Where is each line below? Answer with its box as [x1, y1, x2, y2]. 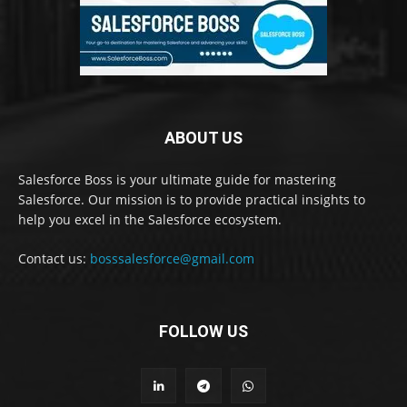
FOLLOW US [159, 321, 248, 341]
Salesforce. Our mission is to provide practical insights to [18, 190, 365, 208]
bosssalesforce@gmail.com [90, 249, 254, 267]
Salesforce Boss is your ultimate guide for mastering [18, 170, 336, 188]
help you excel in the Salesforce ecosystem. [18, 210, 282, 228]
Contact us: [18, 249, 90, 267]
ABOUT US [164, 127, 243, 147]
